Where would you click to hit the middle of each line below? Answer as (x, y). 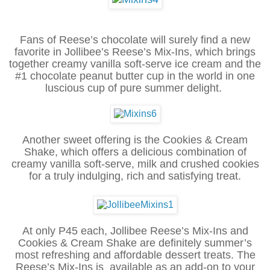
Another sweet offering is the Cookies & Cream (135, 140)
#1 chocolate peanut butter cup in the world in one (135, 76)
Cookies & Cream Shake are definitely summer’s (135, 243)
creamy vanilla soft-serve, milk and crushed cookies (135, 164)
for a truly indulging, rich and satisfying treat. (135, 176)
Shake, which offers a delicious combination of (135, 152)
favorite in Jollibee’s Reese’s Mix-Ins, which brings (135, 52)
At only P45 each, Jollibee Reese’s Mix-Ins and (135, 231)
